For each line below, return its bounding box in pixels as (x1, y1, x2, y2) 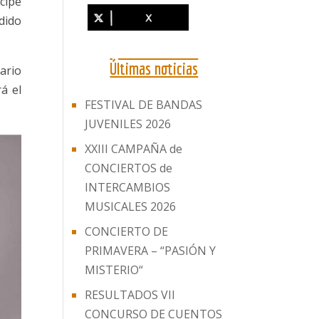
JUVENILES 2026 (85, 116, 172, 132)
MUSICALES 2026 (85, 199, 177, 215)
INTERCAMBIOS (85, 179, 171, 196)
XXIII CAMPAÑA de (85, 141, 183, 157)
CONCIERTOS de (85, 160, 173, 177)
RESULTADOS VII (85, 287, 176, 303)
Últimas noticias (110, 58, 199, 79)
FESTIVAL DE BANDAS (85, 97, 203, 113)
